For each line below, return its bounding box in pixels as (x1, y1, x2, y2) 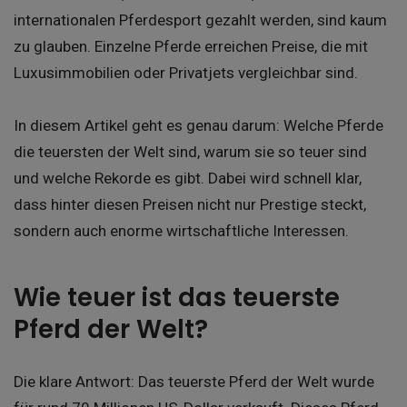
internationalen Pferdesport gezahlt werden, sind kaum (14, 11, 387, 29)
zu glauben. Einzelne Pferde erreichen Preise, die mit (14, 37, 368, 55)
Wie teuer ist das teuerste (14, 280, 340, 316)
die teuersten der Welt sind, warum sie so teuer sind (14, 143, 367, 162)
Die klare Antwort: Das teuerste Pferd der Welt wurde (14, 372, 374, 392)
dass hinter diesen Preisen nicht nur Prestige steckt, (14, 195, 366, 214)
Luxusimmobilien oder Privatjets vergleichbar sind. (14, 64, 358, 82)
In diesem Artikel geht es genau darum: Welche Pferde (14, 116, 383, 135)
